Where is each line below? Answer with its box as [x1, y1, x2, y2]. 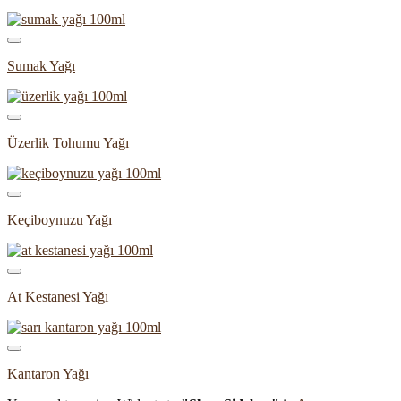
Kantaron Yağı [7, 366, 89, 382]
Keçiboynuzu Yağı [7, 212, 112, 228]
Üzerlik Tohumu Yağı [7, 135, 129, 151]
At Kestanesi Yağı [7, 289, 108, 305]
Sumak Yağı [7, 58, 75, 74]
